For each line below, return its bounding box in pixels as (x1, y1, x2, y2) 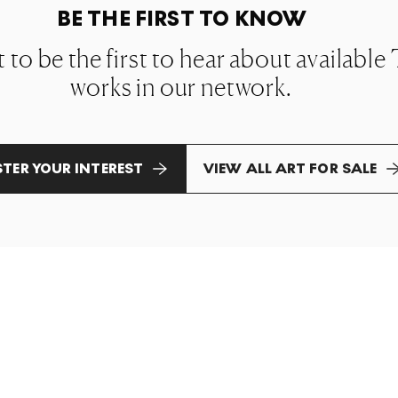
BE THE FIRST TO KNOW (56, 6, 306, 32)
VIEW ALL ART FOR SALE (203, 160, 378, 177)
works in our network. (70, 72, 292, 102)
